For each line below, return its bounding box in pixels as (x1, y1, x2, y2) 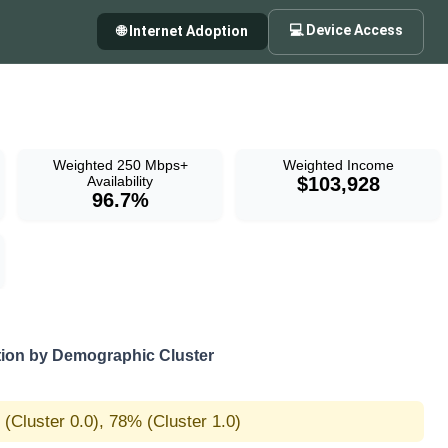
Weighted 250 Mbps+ (52, 156, 188, 173)
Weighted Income (282, 156, 394, 173)
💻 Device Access (306, 21, 403, 38)
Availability (87, 172, 153, 189)
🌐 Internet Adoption (129, 23, 248, 39)
